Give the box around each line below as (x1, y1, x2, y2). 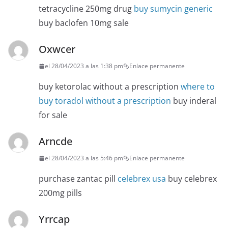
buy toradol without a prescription (39, 95, 171, 107)
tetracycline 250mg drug (39, 3, 134, 15)
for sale (39, 109, 67, 121)
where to (181, 81, 215, 93)
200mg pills (39, 187, 82, 199)
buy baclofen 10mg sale (39, 17, 129, 29)
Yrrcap (39, 212, 70, 226)
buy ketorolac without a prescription (39, 81, 181, 93)
